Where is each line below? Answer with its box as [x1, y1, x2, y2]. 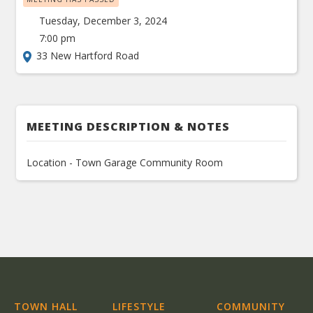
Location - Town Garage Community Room [27, 156, 224, 169]
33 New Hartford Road [36, 49, 140, 62]
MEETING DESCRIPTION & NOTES [27, 119, 231, 134]
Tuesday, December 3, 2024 [39, 14, 168, 27]
